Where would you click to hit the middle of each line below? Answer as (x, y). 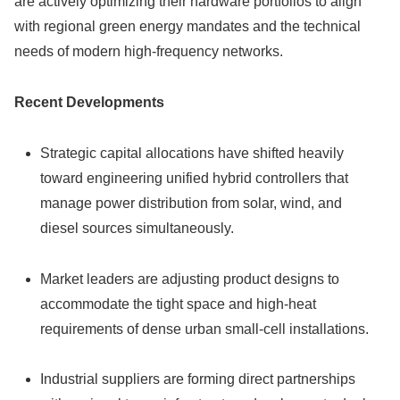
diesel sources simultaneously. (137, 228)
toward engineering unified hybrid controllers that (195, 178)
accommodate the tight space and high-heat (179, 304)
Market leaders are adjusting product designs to (190, 279)
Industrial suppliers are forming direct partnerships (198, 379)
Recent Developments (89, 103)
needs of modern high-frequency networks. (149, 52)
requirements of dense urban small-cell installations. (205, 329)
